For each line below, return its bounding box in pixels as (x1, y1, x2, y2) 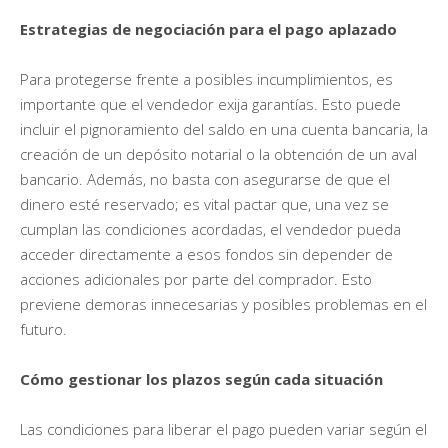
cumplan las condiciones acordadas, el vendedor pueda (20, 219, 401, 240)
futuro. (20, 319, 67, 340)
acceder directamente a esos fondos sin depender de (20, 244, 393, 265)
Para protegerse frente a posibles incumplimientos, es (20, 69, 393, 90)
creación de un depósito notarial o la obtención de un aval (20, 144, 417, 165)
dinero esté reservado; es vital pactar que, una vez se (20, 194, 389, 215)
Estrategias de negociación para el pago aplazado (20, 19, 397, 40)
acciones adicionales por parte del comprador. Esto (20, 269, 372, 290)
